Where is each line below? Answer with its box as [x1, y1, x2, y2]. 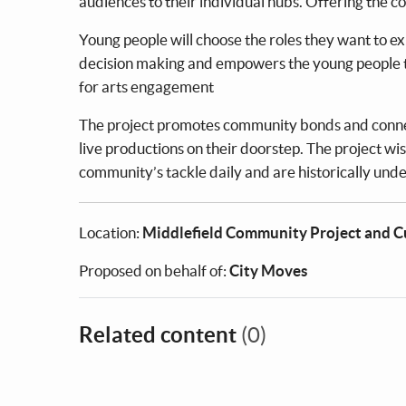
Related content [79, 322, 241, 347]
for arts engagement [79, 77, 214, 95]
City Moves [229, 261, 307, 279]
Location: [79, 223, 142, 241]
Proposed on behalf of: [79, 261, 229, 279]
